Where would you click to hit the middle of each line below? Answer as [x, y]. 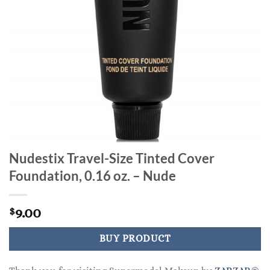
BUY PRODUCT [135, 239]
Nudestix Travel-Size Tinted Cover [112, 159]
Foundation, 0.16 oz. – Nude [93, 176]
